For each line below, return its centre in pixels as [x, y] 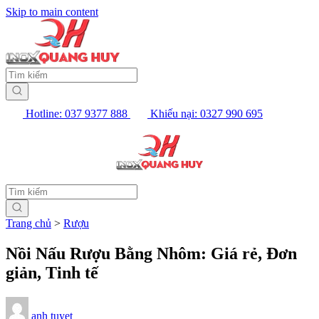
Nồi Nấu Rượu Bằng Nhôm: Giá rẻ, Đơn [151, 254]
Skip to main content [52, 12]
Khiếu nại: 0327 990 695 [206, 114]
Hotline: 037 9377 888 [77, 114]
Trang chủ [28, 224]
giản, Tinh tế [52, 273]
